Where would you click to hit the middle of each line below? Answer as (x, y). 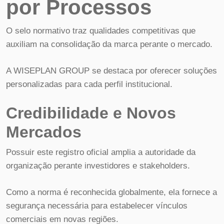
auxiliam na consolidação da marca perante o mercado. (109, 44)
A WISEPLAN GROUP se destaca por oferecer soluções (111, 70)
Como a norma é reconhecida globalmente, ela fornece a (111, 192)
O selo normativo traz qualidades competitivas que (101, 31)
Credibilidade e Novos (91, 113)
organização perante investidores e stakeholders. (98, 166)
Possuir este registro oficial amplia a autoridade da (101, 152)
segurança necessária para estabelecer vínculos (97, 205)
